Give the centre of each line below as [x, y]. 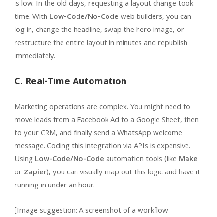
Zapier [35, 173]
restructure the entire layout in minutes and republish [101, 43]
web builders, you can [155, 17]
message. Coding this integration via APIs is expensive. [102, 147]
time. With [32, 17]
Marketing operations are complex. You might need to [102, 107]
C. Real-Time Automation [70, 82]
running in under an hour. [55, 186]
